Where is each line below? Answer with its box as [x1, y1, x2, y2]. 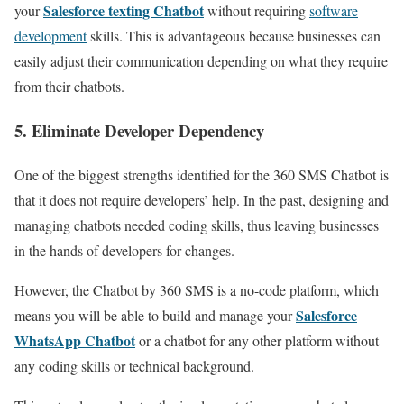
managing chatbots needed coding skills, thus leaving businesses [14, 215, 379, 234]
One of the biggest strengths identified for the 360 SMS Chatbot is [14, 164, 389, 184]
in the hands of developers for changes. [14, 240, 234, 260]
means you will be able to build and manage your [14, 305, 296, 325]
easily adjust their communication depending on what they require [14, 51, 388, 71]
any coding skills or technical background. [14, 355, 254, 375]
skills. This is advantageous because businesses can [87, 26, 381, 46]
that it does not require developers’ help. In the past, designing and [14, 189, 389, 209]
